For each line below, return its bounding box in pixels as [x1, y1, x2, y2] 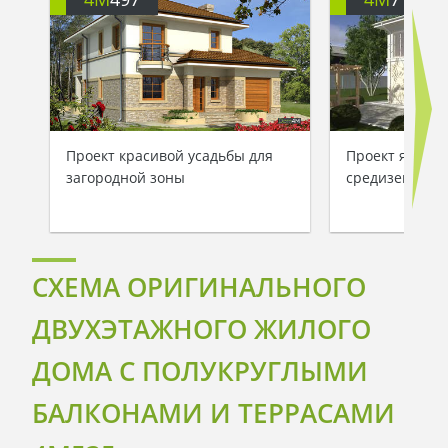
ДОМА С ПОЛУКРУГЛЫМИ [32, 352, 368, 389]
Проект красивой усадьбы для [66, 146, 273, 166]
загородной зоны [66, 168, 185, 188]
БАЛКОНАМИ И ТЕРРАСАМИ [32, 394, 395, 431]
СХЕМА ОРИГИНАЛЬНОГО [32, 268, 366, 305]
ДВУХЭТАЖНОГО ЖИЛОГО [32, 310, 371, 347]
